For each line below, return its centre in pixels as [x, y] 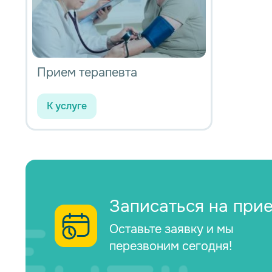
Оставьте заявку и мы [172, 229]
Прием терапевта [87, 72]
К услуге [67, 106]
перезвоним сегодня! [171, 246]
